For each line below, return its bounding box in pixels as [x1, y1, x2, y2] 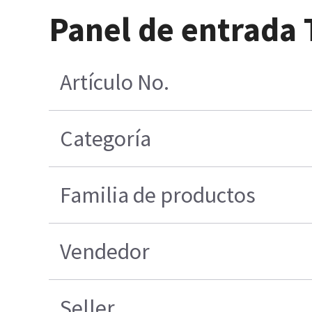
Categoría [60, 124, 152, 153]
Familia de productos [60, 180, 256, 209]
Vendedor [60, 237, 150, 265]
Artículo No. [60, 68, 170, 96]
